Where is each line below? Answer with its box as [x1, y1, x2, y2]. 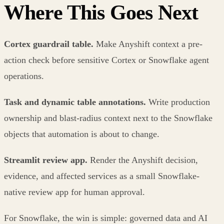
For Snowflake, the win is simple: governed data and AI [4, 212, 207, 223]
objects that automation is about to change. [4, 128, 159, 139]
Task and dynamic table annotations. [4, 96, 146, 107]
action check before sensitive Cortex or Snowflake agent [4, 54, 209, 65]
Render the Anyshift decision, [87, 154, 198, 165]
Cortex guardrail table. [4, 38, 93, 49]
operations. [4, 70, 44, 81]
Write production [146, 96, 210, 107]
